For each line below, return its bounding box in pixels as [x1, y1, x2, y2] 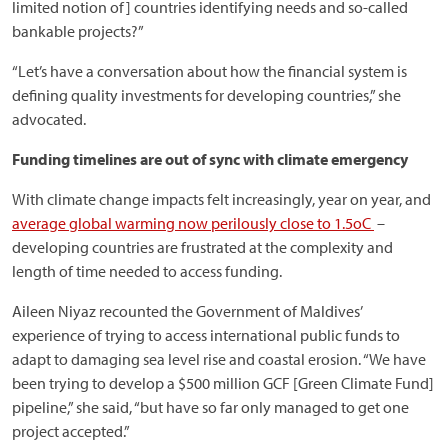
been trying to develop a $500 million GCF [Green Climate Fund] [12, 372, 434, 393]
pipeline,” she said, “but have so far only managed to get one [12, 396, 409, 417]
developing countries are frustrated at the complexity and [12, 236, 393, 257]
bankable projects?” [12, 20, 144, 41]
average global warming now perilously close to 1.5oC [12, 212, 374, 233]
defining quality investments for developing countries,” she [12, 84, 401, 105]
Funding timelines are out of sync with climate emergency [12, 148, 408, 169]
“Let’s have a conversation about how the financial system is [12, 60, 407, 81]
